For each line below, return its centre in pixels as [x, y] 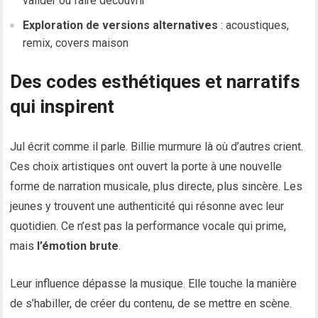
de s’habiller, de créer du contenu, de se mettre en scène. [151, 304]
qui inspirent [62, 107]
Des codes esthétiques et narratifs [155, 82]
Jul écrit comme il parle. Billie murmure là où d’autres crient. [157, 147]
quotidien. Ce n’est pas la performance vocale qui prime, [148, 226]
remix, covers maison [76, 43]
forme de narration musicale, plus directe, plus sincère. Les [157, 187]
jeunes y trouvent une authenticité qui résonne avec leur [147, 207]
